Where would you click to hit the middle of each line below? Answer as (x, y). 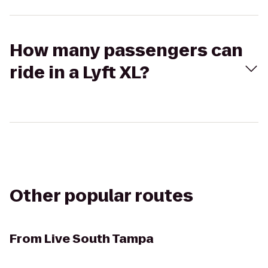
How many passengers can (126, 51)
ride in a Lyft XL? (80, 73)
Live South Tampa (99, 239)
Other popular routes (101, 196)
